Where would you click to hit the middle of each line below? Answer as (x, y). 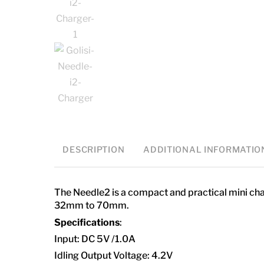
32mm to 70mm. (92, 206)
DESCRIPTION (94, 150)
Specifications (87, 222)
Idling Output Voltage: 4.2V (113, 256)
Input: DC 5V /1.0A (95, 239)
